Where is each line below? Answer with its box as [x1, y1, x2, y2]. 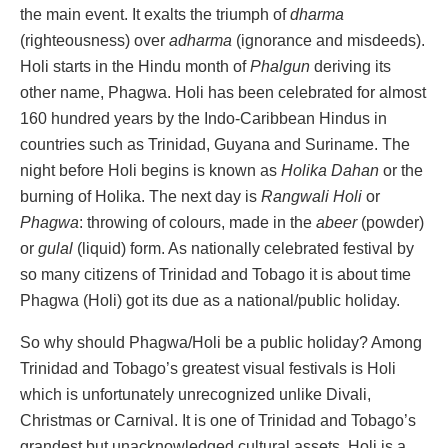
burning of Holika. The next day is [20, 188, 261, 206]
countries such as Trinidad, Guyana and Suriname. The [20, 136, 410, 154]
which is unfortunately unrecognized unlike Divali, [20, 386, 371, 404]
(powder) [357, 214, 424, 232]
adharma [169, 32, 232, 50]
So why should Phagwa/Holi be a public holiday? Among [20, 334, 422, 352]
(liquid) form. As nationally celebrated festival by [73, 240, 414, 258]
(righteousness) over [20, 32, 169, 50]
